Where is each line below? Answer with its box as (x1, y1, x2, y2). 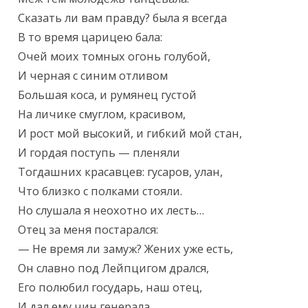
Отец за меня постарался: (18, 222, 159, 238)
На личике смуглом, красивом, (18, 107, 186, 122)
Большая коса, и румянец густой (18, 87, 197, 103)
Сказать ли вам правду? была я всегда (18, 10, 228, 26)
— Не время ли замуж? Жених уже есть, (18, 241, 234, 257)
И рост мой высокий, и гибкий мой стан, (18, 126, 243, 142)
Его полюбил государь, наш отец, (18, 280, 203, 296)
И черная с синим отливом (18, 68, 168, 84)
